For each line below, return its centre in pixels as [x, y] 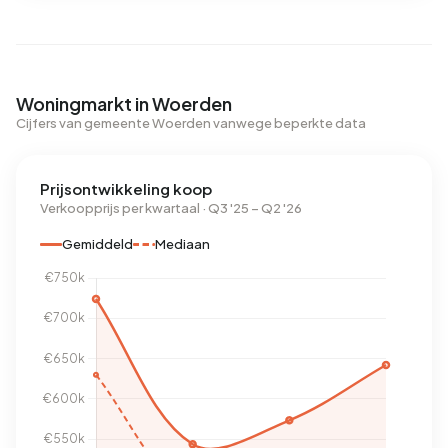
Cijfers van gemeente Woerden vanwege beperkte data [191, 123]
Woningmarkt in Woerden [124, 104]
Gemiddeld [97, 244]
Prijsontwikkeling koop [126, 189]
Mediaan [182, 244]
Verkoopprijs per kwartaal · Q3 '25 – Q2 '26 [171, 208]
